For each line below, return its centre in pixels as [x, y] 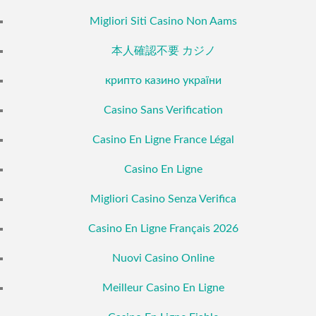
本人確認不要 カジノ [163, 51]
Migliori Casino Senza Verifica [163, 199]
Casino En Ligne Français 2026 [163, 229]
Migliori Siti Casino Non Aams [163, 22]
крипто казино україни [163, 81]
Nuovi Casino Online [163, 259]
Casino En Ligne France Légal [163, 140]
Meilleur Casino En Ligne [163, 288]
